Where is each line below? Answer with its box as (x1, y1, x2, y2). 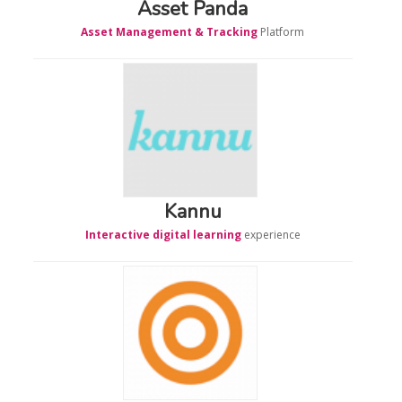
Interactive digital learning (84, 226, 241, 242)
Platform (258, 23, 305, 39)
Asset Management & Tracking (81, 23, 258, 39)
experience (240, 226, 301, 242)
